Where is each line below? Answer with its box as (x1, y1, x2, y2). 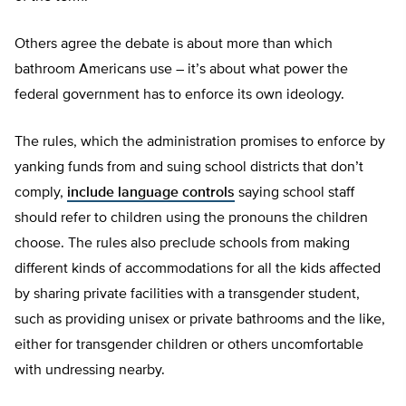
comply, (14, 186, 67, 201)
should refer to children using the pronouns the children (14, 211, 368, 227)
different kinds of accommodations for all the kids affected (14, 262, 381, 277)
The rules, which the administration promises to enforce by (14, 135, 385, 150)
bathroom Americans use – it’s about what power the (14, 63, 348, 78)
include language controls (67, 186, 235, 201)
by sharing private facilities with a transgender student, (14, 287, 360, 303)
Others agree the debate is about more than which (14, 37, 333, 53)
